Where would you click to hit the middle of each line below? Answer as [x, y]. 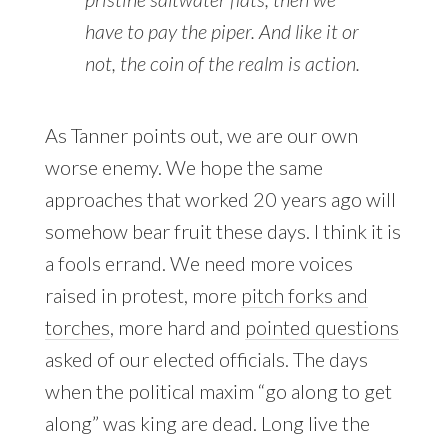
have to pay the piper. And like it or [221, 31]
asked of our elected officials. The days [206, 359]
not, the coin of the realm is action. [222, 63]
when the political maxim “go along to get [218, 391]
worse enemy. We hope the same [183, 167]
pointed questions [321, 327]
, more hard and [177, 327]
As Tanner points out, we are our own [201, 135]
